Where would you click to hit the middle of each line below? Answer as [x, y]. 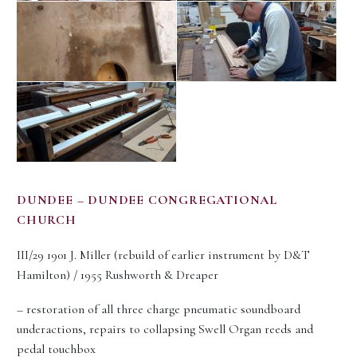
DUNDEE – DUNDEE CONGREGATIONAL [147, 200]
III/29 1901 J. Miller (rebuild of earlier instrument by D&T [163, 255]
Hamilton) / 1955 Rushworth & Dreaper [118, 275]
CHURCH [47, 220]
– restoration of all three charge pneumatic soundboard [159, 309]
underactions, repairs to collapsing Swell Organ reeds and [165, 329]
